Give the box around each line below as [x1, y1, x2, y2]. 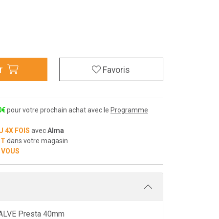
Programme [110, 106, 148, 114]
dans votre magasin [5, 137, 68, 145]
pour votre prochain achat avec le [5, 106, 110, 114]
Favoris [103, 65, 131, 75]
